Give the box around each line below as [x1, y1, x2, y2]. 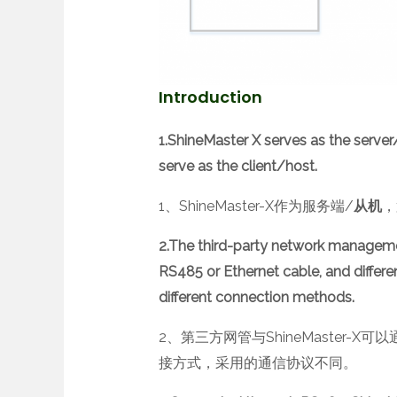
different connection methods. [158, 289, 354, 307]
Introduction [158, 86, 262, 109]
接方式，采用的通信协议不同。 [158, 354, 357, 372]
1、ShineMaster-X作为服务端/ [158, 198, 354, 215]
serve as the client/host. [158, 158, 317, 175]
